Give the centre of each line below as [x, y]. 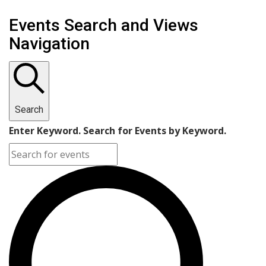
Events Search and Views [104, 25]
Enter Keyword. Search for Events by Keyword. [118, 130]
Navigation [49, 43]
